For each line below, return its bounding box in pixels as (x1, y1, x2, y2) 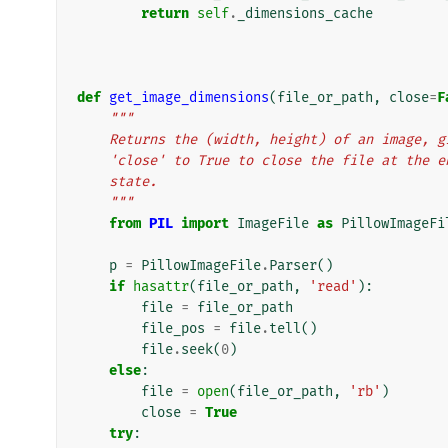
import (181, 214, 229, 232)
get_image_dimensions (109, 88, 269, 106)
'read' (309, 277, 357, 295)
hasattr (133, 277, 189, 295)
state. (109, 172, 157, 190)
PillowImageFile (141, 256, 261, 274)
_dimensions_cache (237, 4, 373, 22)
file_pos (141, 319, 205, 337)
